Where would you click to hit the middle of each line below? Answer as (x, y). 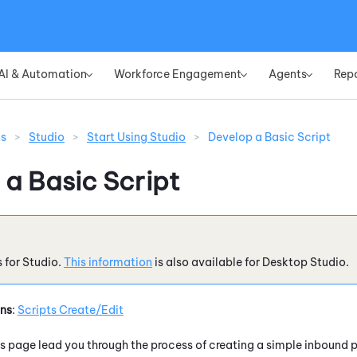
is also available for (207, 262)
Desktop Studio (304, 262)
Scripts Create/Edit (71, 310)
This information (108, 262)
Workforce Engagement (178, 74)
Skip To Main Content (178, 14)
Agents (288, 74)
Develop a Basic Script (269, 137)
